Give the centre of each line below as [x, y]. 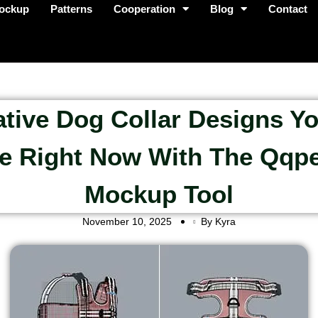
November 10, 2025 [127, 221]
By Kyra [218, 221]
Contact [288, 9]
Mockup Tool [159, 194]
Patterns [72, 9]
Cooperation [145, 9]
